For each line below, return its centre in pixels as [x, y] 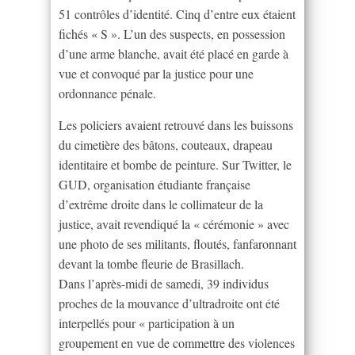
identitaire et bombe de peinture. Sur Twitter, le [175, 164]
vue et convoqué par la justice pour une [156, 73]
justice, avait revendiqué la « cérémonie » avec [174, 223]
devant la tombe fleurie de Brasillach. [151, 263]
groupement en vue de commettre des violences [177, 342]
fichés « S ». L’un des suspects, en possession [172, 33]
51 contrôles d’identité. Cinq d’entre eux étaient [177, 13]
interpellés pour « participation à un [147, 323]
